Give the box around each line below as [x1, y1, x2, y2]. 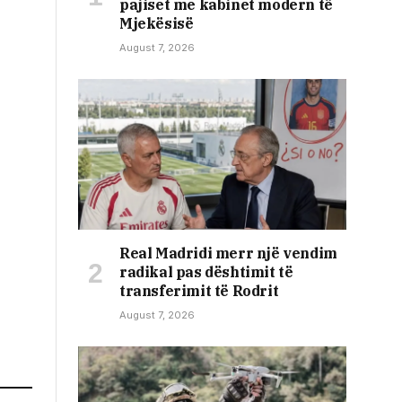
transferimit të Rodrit [119, 282, 279, 301]
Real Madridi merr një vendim [119, 244, 337, 263]
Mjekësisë [119, 13, 194, 32]
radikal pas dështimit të [119, 263, 293, 282]
